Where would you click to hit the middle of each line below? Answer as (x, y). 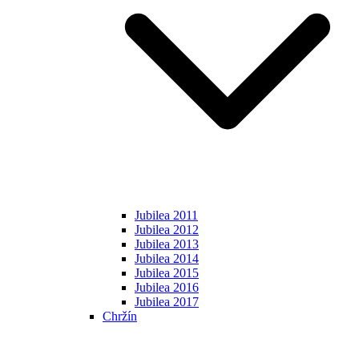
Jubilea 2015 (167, 273)
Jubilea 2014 (167, 259)
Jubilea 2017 (167, 302)
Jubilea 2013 (167, 244)
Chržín (120, 317)
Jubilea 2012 (167, 230)
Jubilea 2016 (167, 288)
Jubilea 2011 (166, 216)
